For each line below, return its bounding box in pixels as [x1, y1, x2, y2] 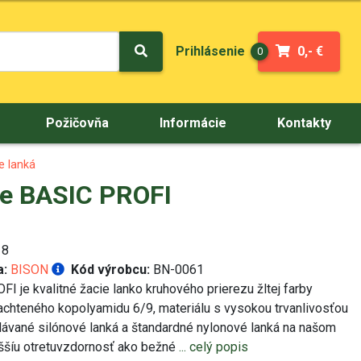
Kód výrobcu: [71, 261, 150, 277]
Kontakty [277, 115, 332, 131]
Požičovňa [45, 115, 109, 131]
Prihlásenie [176, 44, 245, 60]
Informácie [160, 115, 227, 131]
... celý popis [179, 338, 248, 355]
